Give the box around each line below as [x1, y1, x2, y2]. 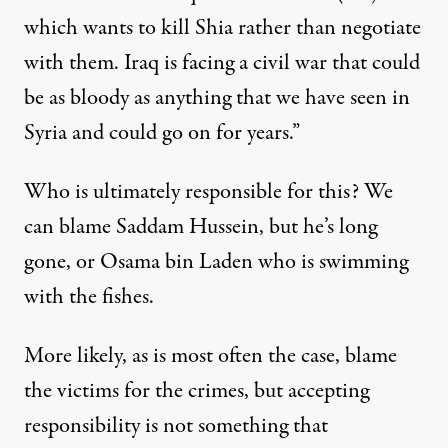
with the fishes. [24, 281, 154, 313]
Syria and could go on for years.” [24, 117, 300, 149]
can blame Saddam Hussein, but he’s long [24, 211, 377, 243]
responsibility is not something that [24, 410, 328, 442]
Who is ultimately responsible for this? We [24, 176, 393, 208]
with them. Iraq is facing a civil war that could [24, 47, 420, 79]
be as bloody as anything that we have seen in [24, 82, 410, 114]
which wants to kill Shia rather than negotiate [24, 12, 421, 44]
